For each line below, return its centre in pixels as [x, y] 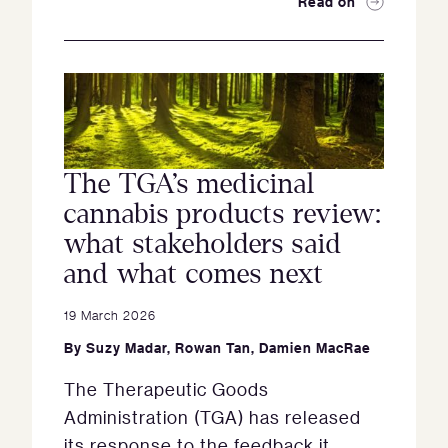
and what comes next [194, 274]
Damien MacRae [315, 348]
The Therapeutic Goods [166, 389]
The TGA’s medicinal [189, 184]
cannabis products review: [223, 214]
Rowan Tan [213, 348]
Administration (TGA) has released [212, 417]
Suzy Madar [126, 348]
